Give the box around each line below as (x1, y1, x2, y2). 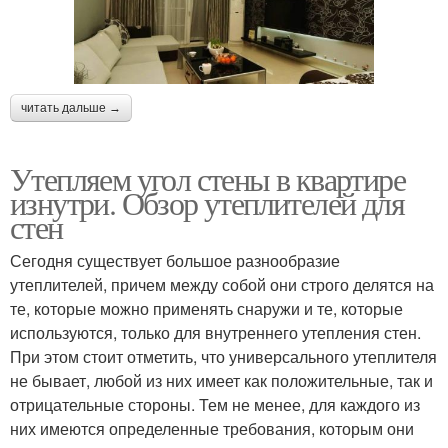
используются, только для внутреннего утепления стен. (10, 320, 421, 344)
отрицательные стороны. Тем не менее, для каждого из (10, 392, 420, 416)
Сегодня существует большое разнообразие (10, 248, 340, 272)
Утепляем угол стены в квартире (10, 156, 405, 200)
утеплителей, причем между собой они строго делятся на (10, 272, 434, 296)
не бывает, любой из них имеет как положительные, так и (10, 368, 433, 392)
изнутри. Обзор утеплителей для (10, 180, 404, 224)
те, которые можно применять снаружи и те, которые (10, 296, 403, 320)
